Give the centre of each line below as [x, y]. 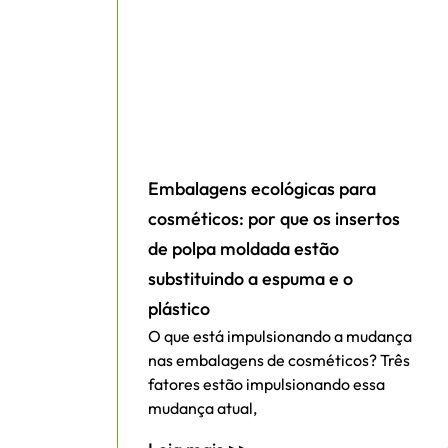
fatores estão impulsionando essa [266, 384]
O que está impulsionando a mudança [280, 336]
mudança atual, [202, 408]
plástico [179, 309]
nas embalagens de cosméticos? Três [279, 360]
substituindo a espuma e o [250, 279]
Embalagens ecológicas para [262, 189]
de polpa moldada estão [243, 249]
